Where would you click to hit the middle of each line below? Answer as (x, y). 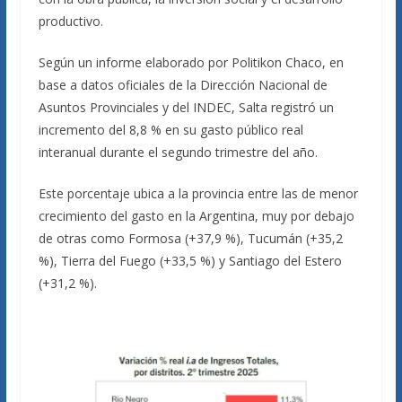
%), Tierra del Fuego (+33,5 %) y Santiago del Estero (190, 261)
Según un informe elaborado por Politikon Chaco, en (191, 62)
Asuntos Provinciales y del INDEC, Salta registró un (186, 107)
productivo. (70, 21)
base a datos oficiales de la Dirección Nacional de (183, 85)
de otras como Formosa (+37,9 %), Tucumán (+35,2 (190, 238)
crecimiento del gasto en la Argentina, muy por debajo (196, 216)
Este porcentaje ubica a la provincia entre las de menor (198, 193)
